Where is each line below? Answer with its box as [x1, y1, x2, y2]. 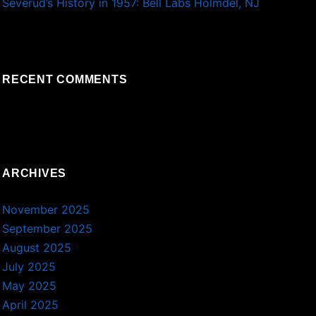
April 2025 [2, 298, 59, 312]
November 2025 [2, 202, 90, 217]
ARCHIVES [2, 167, 67, 180]
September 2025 [2, 221, 93, 236]
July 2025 [2, 260, 56, 274]
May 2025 [2, 279, 57, 293]
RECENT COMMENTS [2, 73, 128, 86]
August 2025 [2, 241, 72, 255]
